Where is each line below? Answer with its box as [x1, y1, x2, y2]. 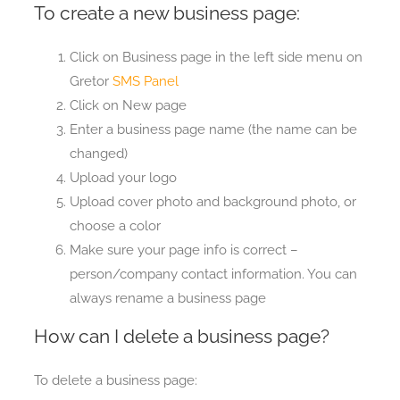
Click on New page [69, 96, 187, 113]
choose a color [69, 217, 161, 234]
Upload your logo [69, 169, 177, 186]
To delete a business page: [33, 372, 197, 389]
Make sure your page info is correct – [69, 241, 298, 258]
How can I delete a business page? [33, 324, 329, 347]
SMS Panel [112, 72, 179, 89]
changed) [69, 145, 128, 162]
